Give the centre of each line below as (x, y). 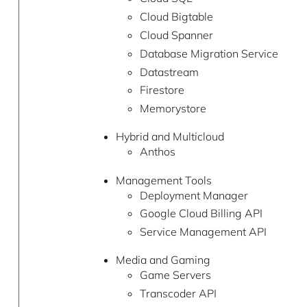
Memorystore (173, 109)
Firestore (162, 90)
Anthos (157, 152)
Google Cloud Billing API (201, 213)
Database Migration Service (209, 53)
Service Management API (203, 232)
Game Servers (175, 275)
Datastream (169, 72)
